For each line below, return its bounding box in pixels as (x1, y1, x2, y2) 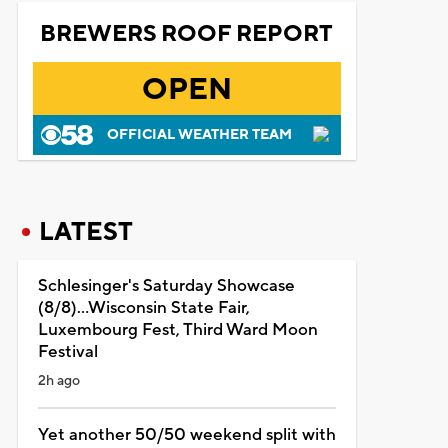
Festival (37, 340, 98, 363)
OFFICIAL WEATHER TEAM (106, 125, 292, 144)
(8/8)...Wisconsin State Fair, (37, 296, 250, 319)
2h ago (37, 371, 80, 390)
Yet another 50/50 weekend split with (37, 423, 336, 446)
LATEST (38, 215, 133, 248)
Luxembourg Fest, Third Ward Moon (37, 318, 318, 341)
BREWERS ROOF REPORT (40, 18, 334, 49)
